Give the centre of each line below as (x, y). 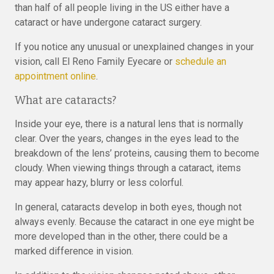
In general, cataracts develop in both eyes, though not (128, 207)
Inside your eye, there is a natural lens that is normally (129, 124)
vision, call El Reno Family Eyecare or (95, 61)
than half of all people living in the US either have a (122, 8)
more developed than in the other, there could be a (121, 236)
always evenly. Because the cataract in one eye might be (135, 222)
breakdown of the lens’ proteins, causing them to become (137, 153)
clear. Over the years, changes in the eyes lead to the (127, 139)
